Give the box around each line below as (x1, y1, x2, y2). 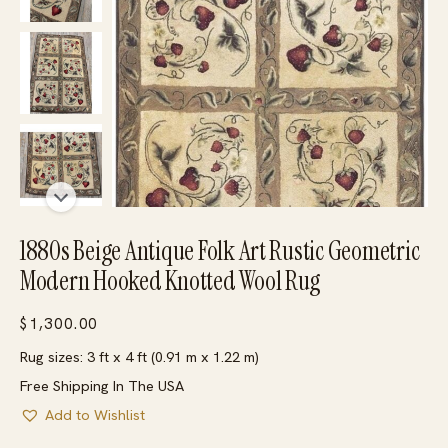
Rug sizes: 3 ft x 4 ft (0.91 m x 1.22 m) (20, 347, 259, 367)
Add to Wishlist (45, 405, 145, 425)
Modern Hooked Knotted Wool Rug (20, 264, 321, 299)
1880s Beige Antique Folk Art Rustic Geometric (20, 234, 420, 269)
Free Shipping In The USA (20, 376, 184, 396)
